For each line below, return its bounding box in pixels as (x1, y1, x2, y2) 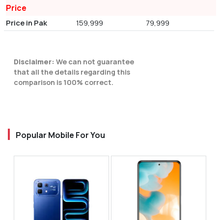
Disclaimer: (14, 57, 55, 67)
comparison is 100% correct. (14, 78, 113, 87)
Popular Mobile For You (16, 130, 105, 141)
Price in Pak (6, 18, 47, 28)
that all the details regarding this (14, 67, 130, 77)
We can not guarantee (55, 57, 134, 67)
